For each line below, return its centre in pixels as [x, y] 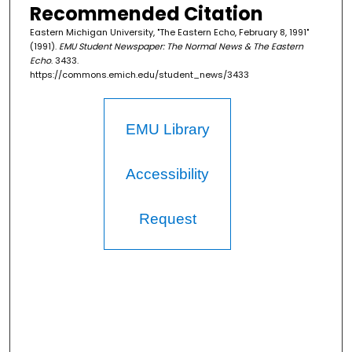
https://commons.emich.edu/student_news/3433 [139, 75]
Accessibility [168, 174]
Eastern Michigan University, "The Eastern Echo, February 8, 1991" [169, 33]
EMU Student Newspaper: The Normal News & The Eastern [181, 47]
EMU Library [167, 130]
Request [167, 219]
